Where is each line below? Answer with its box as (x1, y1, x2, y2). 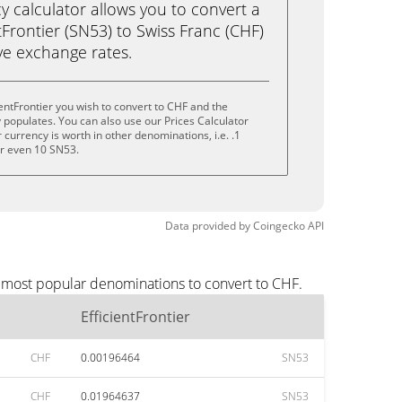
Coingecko (253, 218, 305, 233)
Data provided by (165, 218, 250, 233)
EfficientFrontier (81, 307, 190, 327)
